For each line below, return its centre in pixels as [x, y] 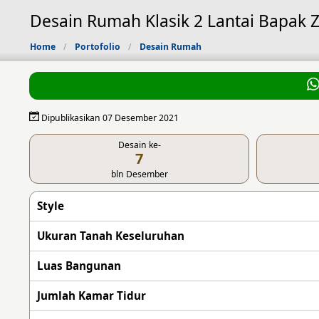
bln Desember [139, 174]
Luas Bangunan [79, 265]
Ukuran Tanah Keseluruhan [111, 235]
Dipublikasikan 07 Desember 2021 [109, 117]
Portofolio [98, 47]
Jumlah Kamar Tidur [92, 295]
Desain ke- [139, 145]
